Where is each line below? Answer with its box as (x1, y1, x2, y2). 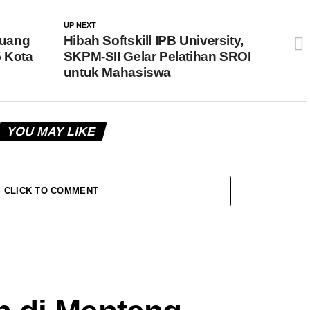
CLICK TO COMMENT (3, 185, 99, 196)
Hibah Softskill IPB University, (63, 33, 244, 48)
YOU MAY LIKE (5, 124, 98, 138)
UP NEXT (63, 20, 96, 29)
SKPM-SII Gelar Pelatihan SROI (63, 48, 251, 64)
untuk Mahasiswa (63, 64, 172, 80)
